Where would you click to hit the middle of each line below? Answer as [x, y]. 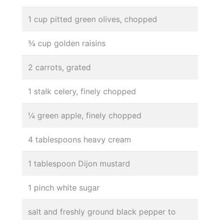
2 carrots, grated [59, 67]
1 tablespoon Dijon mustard [79, 163]
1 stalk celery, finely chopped [82, 91]
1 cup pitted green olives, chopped [93, 19]
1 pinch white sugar [64, 187]
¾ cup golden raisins [67, 43]
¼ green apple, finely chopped [85, 115]
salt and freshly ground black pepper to [102, 211]
